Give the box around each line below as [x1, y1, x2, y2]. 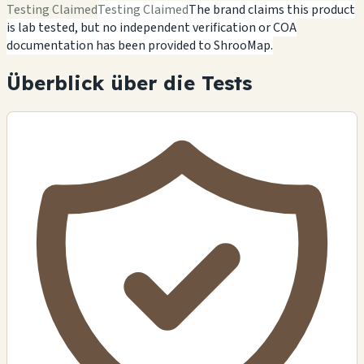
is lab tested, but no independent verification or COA [6, 18, 297, 37]
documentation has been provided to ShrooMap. [6, 36, 273, 54]
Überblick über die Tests [6, 70, 252, 95]
